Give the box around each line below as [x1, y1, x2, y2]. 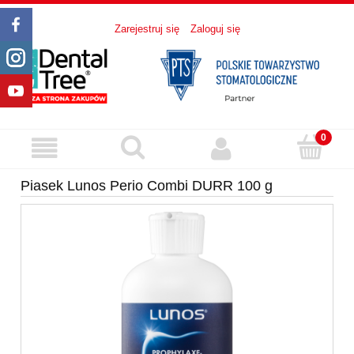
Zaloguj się [190, 23, 240, 36]
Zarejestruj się [114, 23, 179, 36]
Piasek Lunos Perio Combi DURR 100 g [21, 178, 273, 194]
